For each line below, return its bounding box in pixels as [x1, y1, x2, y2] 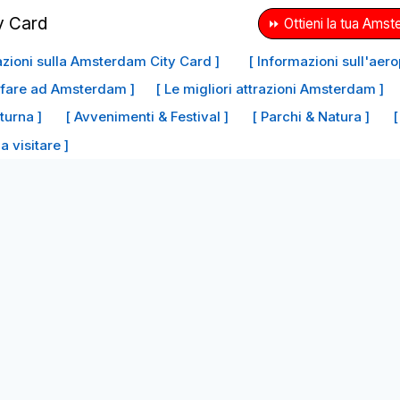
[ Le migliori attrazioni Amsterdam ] [155, 79, 384, 97]
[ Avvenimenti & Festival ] [65, 108, 229, 126]
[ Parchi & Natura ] [252, 108, 370, 126]
